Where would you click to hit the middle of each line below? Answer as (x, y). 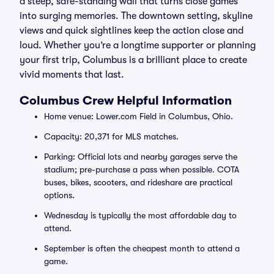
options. (59, 195)
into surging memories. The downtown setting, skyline (136, 16)
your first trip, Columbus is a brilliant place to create (133, 60)
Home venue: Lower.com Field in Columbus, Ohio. (139, 116)
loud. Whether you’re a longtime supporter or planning (138, 45)
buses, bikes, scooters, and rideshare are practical (138, 182)
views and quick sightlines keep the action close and (131, 31)
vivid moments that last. (72, 75)
